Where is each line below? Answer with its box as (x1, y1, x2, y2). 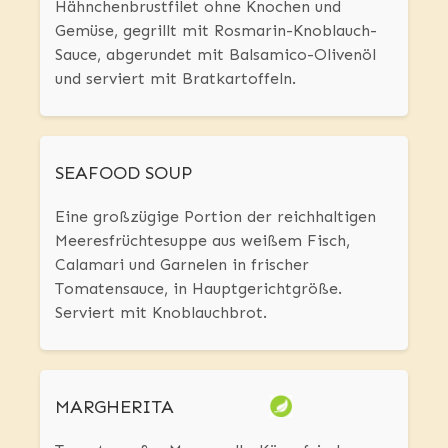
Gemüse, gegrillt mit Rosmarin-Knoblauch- (55, 21, 377, 41)
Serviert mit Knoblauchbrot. (55, 303, 267, 323)
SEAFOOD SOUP (55, 162, 192, 185)
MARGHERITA (55, 396, 174, 419)
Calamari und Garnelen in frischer (55, 255, 309, 275)
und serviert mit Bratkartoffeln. (55, 69, 296, 89)
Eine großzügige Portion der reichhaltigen (55, 207, 376, 227)
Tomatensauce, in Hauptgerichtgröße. (55, 279, 342, 299)
